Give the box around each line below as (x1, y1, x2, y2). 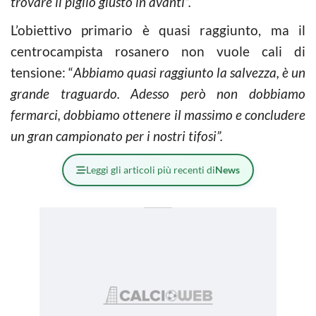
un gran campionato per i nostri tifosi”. (11, 127, 223, 144)
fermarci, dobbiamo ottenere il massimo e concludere (11, 106, 305, 123)
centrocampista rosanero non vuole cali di (11, 42, 305, 59)
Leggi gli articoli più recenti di (86, 163, 215, 176)
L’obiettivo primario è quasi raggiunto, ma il (11, 21, 305, 38)
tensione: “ (11, 63, 73, 80)
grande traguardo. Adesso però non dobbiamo (11, 85, 305, 102)
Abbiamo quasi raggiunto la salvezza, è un (73, 63, 305, 80)
